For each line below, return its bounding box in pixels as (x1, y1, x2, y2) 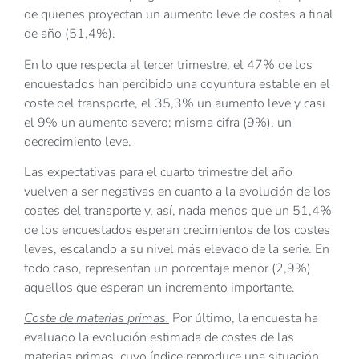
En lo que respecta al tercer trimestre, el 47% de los (24, 55, 313, 74)
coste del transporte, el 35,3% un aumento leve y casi (24, 94, 325, 112)
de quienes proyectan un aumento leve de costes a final (24, 6, 333, 24)
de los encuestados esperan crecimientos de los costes (24, 221, 330, 240)
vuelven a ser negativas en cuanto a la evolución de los (24, 183, 331, 201)
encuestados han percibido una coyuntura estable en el (24, 75, 330, 93)
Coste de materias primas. (24, 309, 169, 328)
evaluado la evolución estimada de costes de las (24, 329, 294, 347)
